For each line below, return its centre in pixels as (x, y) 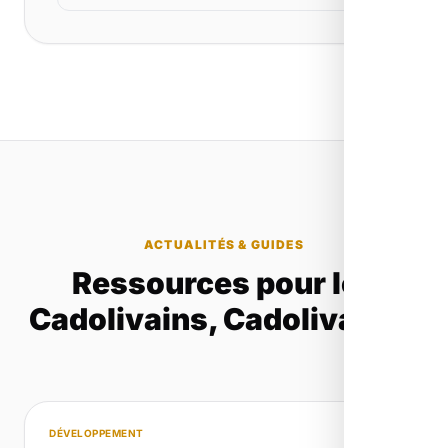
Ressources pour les (224, 283)
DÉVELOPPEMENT (96, 433)
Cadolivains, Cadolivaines (224, 319)
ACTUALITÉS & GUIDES (224, 245)
